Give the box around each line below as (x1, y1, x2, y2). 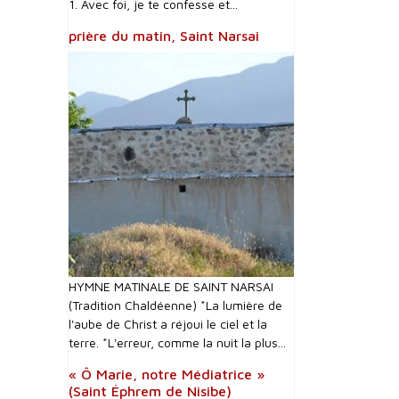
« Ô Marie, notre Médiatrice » (69, 366, 265, 382)
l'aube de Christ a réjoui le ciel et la (69, 316, 267, 331)
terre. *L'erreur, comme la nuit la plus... (69, 335, 286, 350)
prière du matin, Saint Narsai (69, 28, 259, 44)
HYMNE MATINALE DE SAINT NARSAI (69, 279, 273, 294)
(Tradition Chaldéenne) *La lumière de (69, 297, 282, 313)
